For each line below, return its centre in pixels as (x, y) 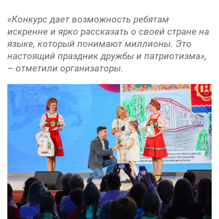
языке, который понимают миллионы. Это (99, 44)
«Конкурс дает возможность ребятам (88, 19)
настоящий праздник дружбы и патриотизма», (107, 56)
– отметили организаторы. (65, 68)
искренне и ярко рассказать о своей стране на (108, 32)
